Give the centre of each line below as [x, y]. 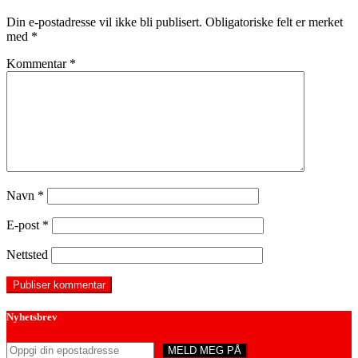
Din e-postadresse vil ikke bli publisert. [104, 22]
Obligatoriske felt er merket [274, 22]
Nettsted [27, 255]
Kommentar [38, 64]
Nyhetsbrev [32, 317]
